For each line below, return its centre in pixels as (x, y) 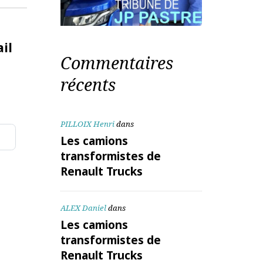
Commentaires (151, 121)
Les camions (127, 203)
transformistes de (144, 220)
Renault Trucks (134, 235)
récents (120, 144)
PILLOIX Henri (119, 186)
